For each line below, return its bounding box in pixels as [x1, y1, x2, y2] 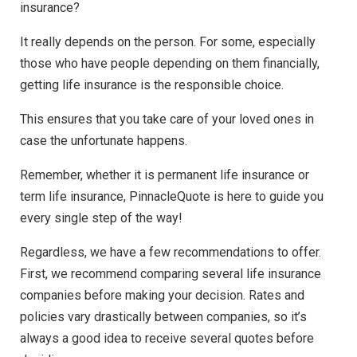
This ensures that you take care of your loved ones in [20, 112, 314, 127]
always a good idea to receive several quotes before [20, 331, 314, 347]
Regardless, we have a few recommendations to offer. [20, 245, 321, 261]
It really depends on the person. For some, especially [20, 34, 316, 50]
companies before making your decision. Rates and [20, 288, 304, 304]
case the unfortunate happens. [20, 133, 190, 149]
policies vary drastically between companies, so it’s [20, 309, 307, 325]
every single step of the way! [20, 210, 182, 226]
